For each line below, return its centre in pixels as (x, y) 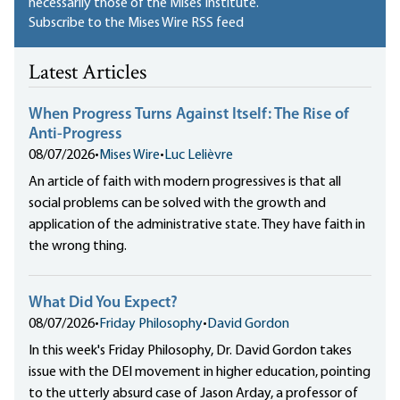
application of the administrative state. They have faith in (197, 225)
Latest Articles (87, 74)
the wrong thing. (78, 247)
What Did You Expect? (103, 304)
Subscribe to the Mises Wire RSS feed (136, 24)
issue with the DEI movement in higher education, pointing (200, 373)
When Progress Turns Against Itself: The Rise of (189, 115)
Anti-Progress (75, 135)
